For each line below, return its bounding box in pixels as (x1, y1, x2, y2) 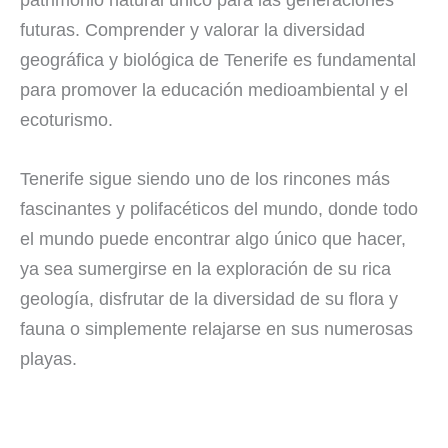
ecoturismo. (20, 110, 113, 131)
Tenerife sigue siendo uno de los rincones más (20, 169, 390, 190)
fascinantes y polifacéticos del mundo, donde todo (20, 199, 418, 220)
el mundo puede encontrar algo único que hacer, (20, 229, 406, 250)
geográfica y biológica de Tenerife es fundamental (20, 50, 416, 71)
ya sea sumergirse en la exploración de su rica (20, 259, 391, 280)
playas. (20, 349, 77, 370)
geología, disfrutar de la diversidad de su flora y (20, 289, 398, 310)
